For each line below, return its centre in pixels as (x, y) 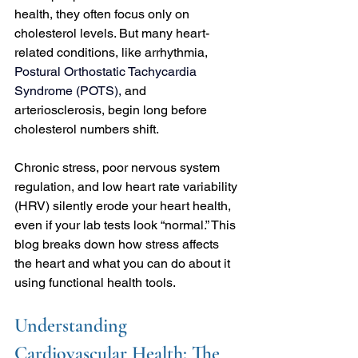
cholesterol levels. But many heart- (112, 33)
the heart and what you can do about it (124, 263)
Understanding (73, 325)
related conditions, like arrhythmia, (113, 52)
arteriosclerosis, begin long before (112, 109)
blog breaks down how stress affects (118, 244)
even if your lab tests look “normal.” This (127, 225)
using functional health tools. (95, 282)
